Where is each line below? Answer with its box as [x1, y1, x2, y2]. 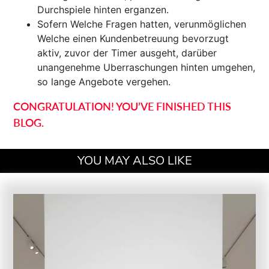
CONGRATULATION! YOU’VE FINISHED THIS [13, 100, 232, 113]
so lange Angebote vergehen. [37, 76, 171, 88]
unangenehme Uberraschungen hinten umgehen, [37, 61, 256, 73]
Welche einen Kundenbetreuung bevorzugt [37, 32, 229, 44]
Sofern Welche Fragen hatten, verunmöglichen [37, 18, 247, 30]
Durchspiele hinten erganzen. [37, 4, 169, 16]
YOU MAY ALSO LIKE [77, 153, 192, 169]
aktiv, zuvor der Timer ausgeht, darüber [37, 47, 217, 59]
